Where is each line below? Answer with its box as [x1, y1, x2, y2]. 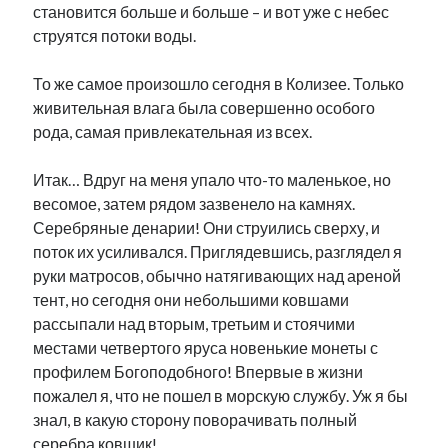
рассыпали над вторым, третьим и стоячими [33, 314, 356, 333]
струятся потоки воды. [33, 26, 197, 45]
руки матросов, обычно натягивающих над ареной [33, 266, 402, 285]
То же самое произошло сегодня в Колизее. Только [33, 74, 405, 93]
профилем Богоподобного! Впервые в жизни [33, 362, 364, 381]
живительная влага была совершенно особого [33, 98, 376, 117]
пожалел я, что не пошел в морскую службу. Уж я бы [33, 386, 409, 405]
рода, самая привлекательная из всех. [33, 122, 313, 141]
